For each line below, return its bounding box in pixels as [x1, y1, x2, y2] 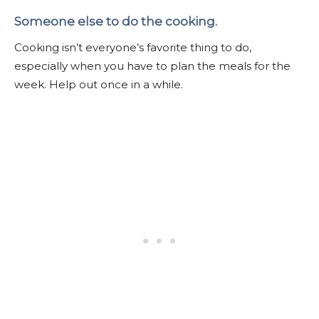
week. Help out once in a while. [14, 77, 183, 91]
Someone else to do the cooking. [14, 14, 217, 28]
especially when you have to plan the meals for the [14, 58, 291, 73]
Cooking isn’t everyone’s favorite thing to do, [14, 40, 251, 54]
